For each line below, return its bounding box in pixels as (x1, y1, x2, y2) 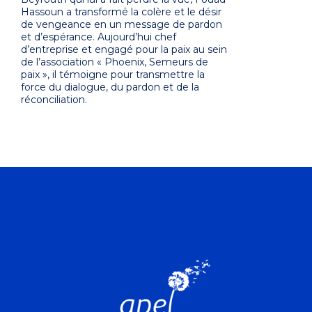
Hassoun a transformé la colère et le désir (21, 6, 221, 19)
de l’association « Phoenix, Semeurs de (21, 56, 208, 69)
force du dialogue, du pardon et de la (21, 81, 199, 94)
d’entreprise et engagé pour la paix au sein (21, 43, 227, 56)
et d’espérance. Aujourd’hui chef (21, 31, 176, 44)
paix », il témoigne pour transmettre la (21, 68, 205, 81)
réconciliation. (21, 93, 87, 107)
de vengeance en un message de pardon (21, 18, 222, 31)
